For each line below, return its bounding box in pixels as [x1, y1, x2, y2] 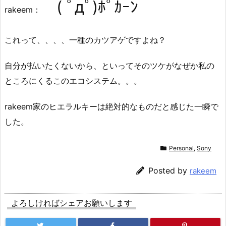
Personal [169, 144, 194, 152]
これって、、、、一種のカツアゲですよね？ [5, 35, 166, 45]
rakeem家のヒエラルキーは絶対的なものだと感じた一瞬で [5, 101, 218, 111]
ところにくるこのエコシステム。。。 [5, 76, 142, 86]
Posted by [148, 165, 190, 176]
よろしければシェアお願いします [11, 197, 132, 208]
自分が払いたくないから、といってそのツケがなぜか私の [5, 61, 214, 71]
